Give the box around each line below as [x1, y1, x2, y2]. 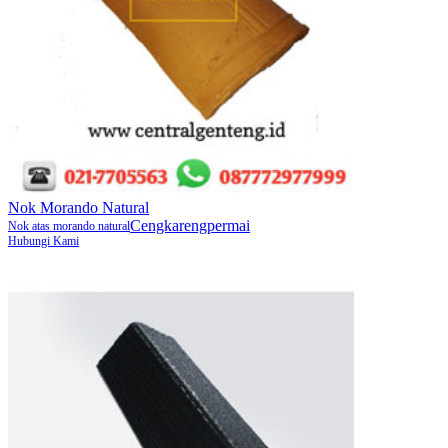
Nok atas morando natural [8, 218, 130, 233]
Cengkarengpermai [130, 216, 250, 234]
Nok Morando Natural [8, 198, 149, 216]
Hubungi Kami [8, 233, 79, 248]
